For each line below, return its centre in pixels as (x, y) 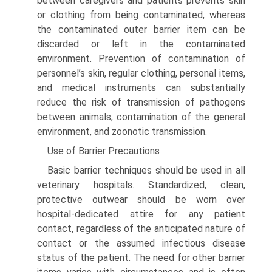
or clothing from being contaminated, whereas (141, 15)
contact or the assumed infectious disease (141, 243)
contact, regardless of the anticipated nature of (141, 228)
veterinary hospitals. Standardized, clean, (141, 185)
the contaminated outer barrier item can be (141, 29)
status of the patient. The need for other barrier (141, 257)
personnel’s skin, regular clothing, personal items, (141, 73)
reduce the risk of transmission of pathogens (141, 102)
